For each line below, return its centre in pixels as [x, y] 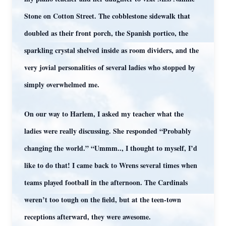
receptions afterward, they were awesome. [88, 217]
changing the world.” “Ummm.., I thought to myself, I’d [111, 148]
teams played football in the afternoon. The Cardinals [106, 182]
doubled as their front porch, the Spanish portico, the [106, 33]
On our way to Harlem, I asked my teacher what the [104, 114]
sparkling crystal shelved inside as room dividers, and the [111, 50]
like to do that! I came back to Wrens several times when [111, 165]
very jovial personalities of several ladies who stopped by [110, 67]
